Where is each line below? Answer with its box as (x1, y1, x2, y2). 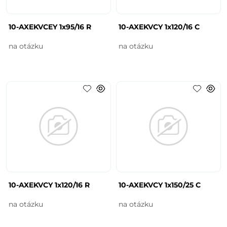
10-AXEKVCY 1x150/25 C (119, 180, 201, 190)
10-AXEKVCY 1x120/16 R (9, 180, 90, 190)
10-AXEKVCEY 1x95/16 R (9, 22, 92, 31)
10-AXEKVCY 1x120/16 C (119, 22, 200, 31)
